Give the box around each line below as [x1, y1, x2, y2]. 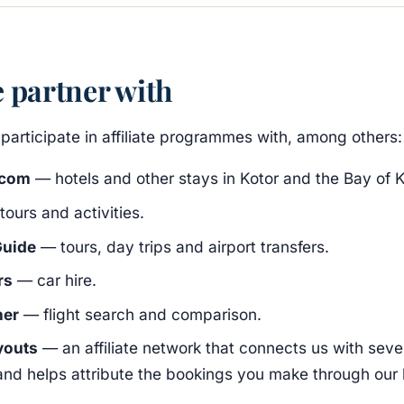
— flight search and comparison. [18, 304, 262, 324]
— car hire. [12, 271, 96, 290]
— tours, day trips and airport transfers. [35, 236, 329, 256]
